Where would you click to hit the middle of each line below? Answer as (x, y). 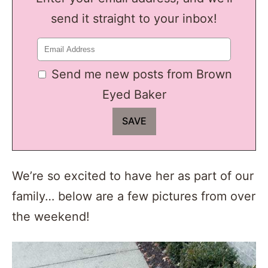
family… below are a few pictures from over (134, 197)
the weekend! (51, 217)
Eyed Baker (134, 94)
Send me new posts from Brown (142, 74)
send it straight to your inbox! (134, 18)
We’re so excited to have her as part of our (133, 176)
